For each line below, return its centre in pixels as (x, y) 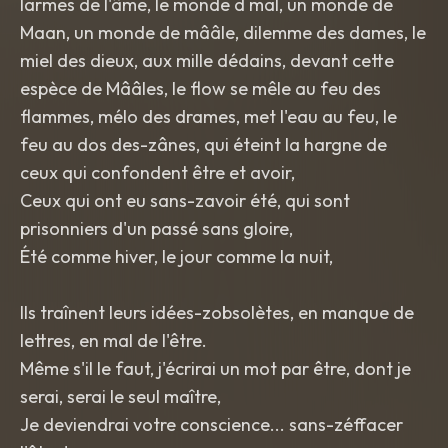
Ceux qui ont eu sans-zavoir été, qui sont (185, 200)
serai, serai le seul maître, (120, 396)
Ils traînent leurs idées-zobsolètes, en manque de (217, 312)
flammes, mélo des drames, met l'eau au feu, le (208, 116)
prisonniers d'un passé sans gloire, (156, 228)
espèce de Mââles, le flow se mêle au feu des (200, 88)
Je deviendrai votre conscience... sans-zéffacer (211, 424)
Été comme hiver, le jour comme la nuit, (176, 256)
